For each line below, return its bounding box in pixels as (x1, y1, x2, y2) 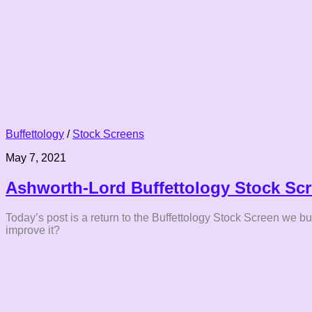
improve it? (6, 224, 60, 236)
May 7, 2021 (6, 151, 66, 164)
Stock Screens (72, 127, 144, 140)
